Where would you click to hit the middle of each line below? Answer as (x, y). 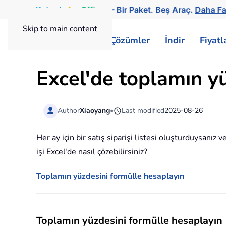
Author (69, 110)
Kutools (48, 10)
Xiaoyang (95, 110)
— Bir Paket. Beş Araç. (150, 10)
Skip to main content (60, 29)
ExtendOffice (79, 40)
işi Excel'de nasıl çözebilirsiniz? (92, 152)
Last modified (143, 110)
